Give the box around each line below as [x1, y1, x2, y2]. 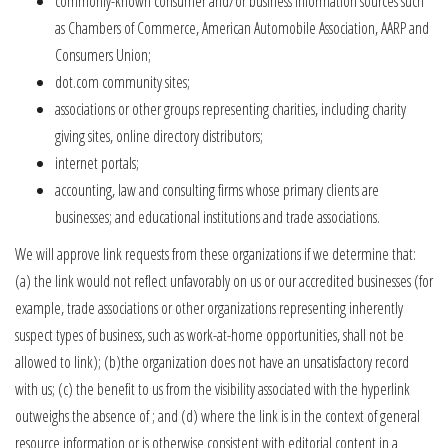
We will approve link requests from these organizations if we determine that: [15, 243, 416, 265]
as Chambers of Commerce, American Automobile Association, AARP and [55, 17, 429, 39]
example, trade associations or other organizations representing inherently [15, 297, 403, 319]
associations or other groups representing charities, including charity [55, 98, 406, 120]
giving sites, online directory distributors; [55, 125, 263, 147]
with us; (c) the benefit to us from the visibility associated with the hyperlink [15, 378, 410, 400]
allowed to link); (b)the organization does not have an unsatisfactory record [15, 351, 409, 373]
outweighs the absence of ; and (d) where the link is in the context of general [15, 405, 420, 427]
